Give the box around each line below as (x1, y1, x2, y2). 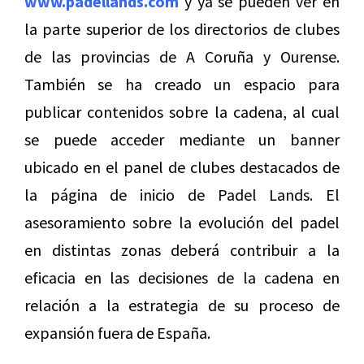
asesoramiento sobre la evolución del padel (24, 211, 340, 232)
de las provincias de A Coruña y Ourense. (24, 45, 340, 67)
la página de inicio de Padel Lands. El (24, 184, 340, 205)
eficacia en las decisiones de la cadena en (24, 266, 340, 288)
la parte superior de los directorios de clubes (24, 18, 340, 39)
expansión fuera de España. (24, 322, 210, 343)
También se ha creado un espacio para (24, 73, 340, 94)
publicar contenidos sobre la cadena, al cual (24, 101, 340, 122)
